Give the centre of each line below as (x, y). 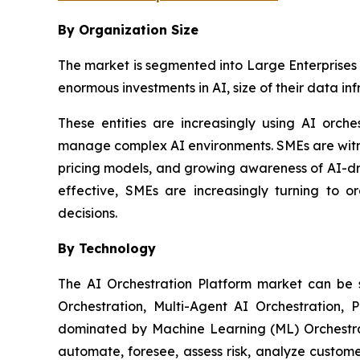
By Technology (107, 249)
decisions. (88, 213)
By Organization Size (128, 30)
